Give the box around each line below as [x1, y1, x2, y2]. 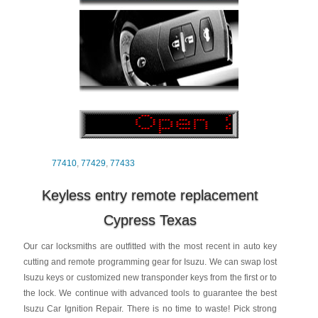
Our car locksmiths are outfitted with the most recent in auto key [23, 241, 278, 251]
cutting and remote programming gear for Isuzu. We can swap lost [23, 257, 278, 267]
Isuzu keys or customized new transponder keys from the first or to [23, 273, 278, 283]
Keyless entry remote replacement [42, 187, 259, 203]
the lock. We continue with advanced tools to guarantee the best [23, 288, 278, 298]
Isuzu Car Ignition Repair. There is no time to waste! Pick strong [23, 304, 278, 314]
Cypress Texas [104, 212, 197, 228]
